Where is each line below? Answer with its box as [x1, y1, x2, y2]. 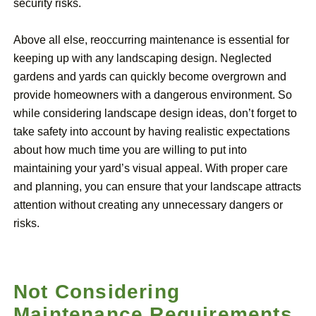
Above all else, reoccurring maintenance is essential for [13, 34, 289, 47]
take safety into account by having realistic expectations [13, 126, 290, 138]
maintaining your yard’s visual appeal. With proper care [13, 162, 288, 175]
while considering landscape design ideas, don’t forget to [13, 107, 297, 120]
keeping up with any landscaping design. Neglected [13, 52, 272, 65]
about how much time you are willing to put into [13, 144, 247, 157]
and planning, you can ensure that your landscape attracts [13, 181, 301, 193]
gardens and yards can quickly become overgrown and [13, 71, 286, 83]
